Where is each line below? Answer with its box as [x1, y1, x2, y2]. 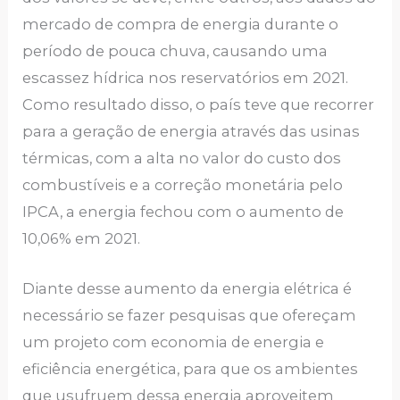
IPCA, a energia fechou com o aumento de [22, 203, 345, 221]
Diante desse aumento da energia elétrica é [22, 279, 353, 298]
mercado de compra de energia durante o [22, 15, 339, 34]
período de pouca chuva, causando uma [22, 42, 329, 61]
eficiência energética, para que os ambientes [22, 360, 359, 379]
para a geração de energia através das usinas [22, 122, 361, 141]
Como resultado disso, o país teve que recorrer [22, 96, 375, 114]
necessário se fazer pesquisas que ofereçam [22, 306, 357, 325]
